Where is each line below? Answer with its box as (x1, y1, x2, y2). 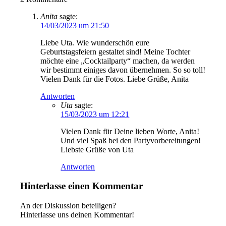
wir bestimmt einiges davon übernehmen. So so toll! (40, 65, 206, 74)
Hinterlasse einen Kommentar (20, 181, 143, 192)
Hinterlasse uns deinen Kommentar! (20, 210, 135, 219)
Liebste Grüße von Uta (61, 145, 134, 154)
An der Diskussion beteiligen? (20, 201, 117, 210)
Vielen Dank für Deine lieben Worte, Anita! (61, 127, 200, 136)
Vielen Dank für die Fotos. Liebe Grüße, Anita (40, 74, 189, 83)
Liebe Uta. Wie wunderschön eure (40, 38, 150, 47)
